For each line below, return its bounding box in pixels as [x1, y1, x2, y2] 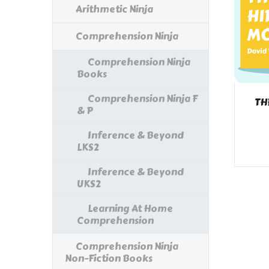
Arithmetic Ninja [76, 2, 153, 17]
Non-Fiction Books [65, 251, 153, 267]
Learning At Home [88, 201, 173, 217]
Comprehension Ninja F [88, 91, 198, 107]
